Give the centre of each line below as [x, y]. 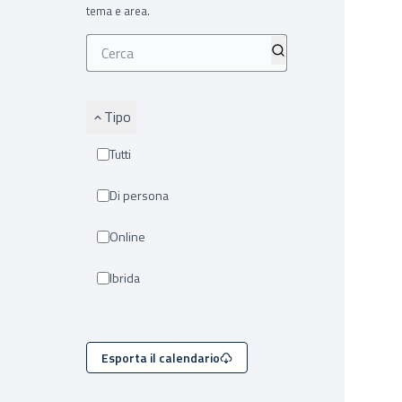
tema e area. [118, 11]
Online [132, 236]
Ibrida [126, 278]
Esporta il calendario [161, 358]
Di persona [143, 195]
